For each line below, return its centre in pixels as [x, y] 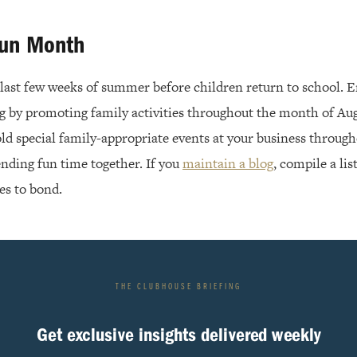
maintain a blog [228, 164]
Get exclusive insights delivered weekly [178, 335]
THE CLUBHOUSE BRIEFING [178, 288]
